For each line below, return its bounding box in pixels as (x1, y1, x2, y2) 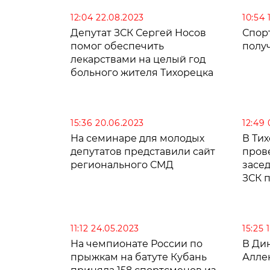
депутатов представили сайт (71, 146, 215, 158)
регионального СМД (71, 159, 174, 171)
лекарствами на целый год (71, 54, 206, 66)
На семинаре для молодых (71, 133, 204, 145)
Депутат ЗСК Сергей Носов (71, 27, 206, 39)
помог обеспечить (71, 40, 164, 52)
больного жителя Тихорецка (71, 67, 213, 79)
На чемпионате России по (71, 238, 202, 250)
